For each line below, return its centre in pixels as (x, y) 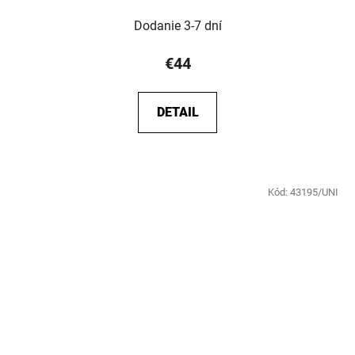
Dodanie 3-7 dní (177, 25)
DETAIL (177, 112)
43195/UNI (314, 192)
